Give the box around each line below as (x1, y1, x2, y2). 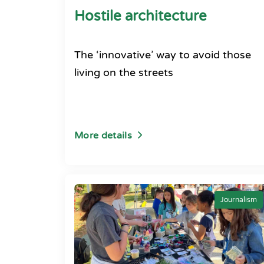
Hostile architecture (74, 8, 207, 25)
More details (74, 130, 132, 141)
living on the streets (74, 66, 173, 79)
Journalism (220, 196, 257, 204)
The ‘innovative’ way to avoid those (74, 48, 251, 61)
